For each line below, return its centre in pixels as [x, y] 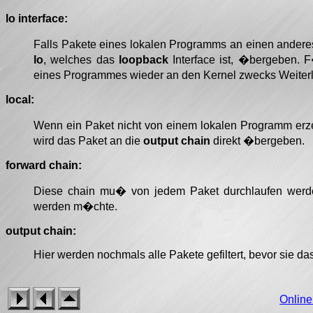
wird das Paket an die [88, 140]
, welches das [81, 59]
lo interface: [37, 18]
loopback [143, 59]
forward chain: [44, 165]
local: [20, 99]
